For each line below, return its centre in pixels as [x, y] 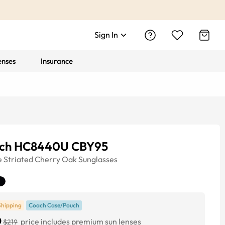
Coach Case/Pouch [54, 205]
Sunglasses [98, 159]
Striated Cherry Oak [40, 159]
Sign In [106, 35]
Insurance [57, 61]
